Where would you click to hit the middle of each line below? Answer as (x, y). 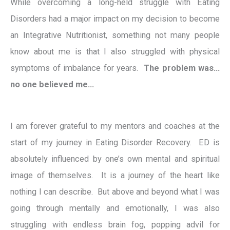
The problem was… (180, 68)
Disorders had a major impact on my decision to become (115, 19)
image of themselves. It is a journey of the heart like (115, 175)
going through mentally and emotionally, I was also (115, 208)
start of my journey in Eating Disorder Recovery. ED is (115, 142)
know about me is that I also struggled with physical (115, 52)
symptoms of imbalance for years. (76, 68)
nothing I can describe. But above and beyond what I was (115, 191)
